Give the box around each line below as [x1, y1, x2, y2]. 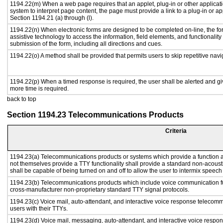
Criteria [165, 127, 187, 134]
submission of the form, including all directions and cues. [10, 40, 162, 47]
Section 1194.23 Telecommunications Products [7, 111, 184, 119]
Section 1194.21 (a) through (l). [10, 14, 94, 21]
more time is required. [10, 85, 69, 92]
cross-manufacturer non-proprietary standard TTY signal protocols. [10, 186, 189, 193]
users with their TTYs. [10, 205, 68, 212]
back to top [7, 96, 36, 103]
